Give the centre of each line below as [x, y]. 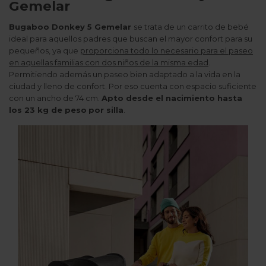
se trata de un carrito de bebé [191, 27]
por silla [106, 110]
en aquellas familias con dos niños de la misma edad [109, 63]
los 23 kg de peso [48, 110]
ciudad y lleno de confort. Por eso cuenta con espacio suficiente [133, 86]
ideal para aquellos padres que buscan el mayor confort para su [131, 39]
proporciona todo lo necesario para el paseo [167, 51]
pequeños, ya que [45, 51]
